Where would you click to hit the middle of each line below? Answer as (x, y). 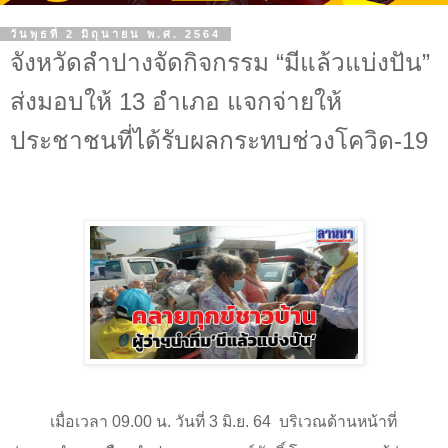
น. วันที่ (180, 421)
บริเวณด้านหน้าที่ (338, 421)
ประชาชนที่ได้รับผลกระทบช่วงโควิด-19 (219, 141)
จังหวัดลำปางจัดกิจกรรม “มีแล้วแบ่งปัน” (220, 63)
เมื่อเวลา (81, 421)
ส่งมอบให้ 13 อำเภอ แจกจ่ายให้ (176, 102)
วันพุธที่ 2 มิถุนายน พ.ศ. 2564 (115, 34)
